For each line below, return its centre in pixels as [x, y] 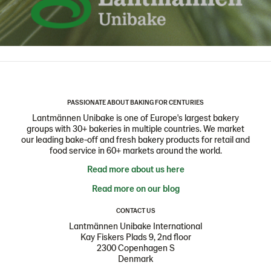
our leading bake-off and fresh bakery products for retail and [135, 139]
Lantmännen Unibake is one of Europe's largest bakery [135, 117]
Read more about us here [135, 168]
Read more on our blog [135, 188]
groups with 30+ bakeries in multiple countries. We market [135, 128]
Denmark [135, 258]
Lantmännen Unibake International [135, 225]
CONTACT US [135, 210]
